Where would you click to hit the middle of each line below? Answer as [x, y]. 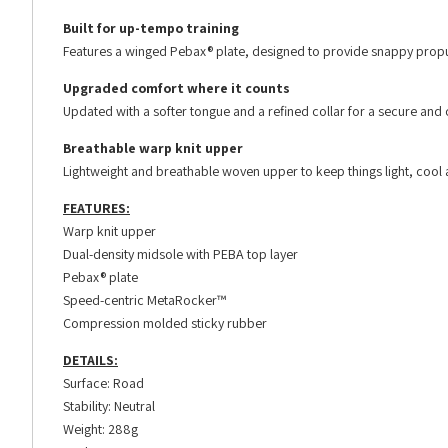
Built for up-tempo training [151, 28]
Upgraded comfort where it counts [176, 88]
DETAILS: [90, 360]
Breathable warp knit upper [153, 148]
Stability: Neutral [109, 406]
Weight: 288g [100, 429]
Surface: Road [103, 383]
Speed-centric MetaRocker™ [144, 300]
